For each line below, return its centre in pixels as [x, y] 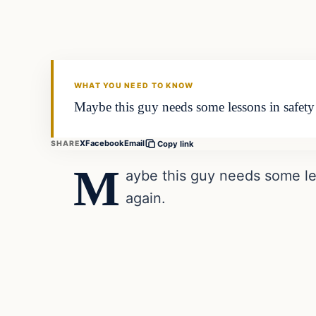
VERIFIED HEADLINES [117, 56]
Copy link [176, 144]
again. [146, 198]
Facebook [105, 144]
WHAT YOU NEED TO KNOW [134, 86]
